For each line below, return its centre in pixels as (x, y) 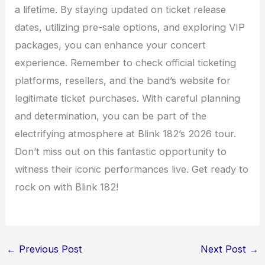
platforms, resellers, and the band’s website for (123, 80)
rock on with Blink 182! (67, 187)
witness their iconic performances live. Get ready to (132, 169)
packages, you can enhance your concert (111, 45)
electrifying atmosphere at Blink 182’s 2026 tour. (126, 133)
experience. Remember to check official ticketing (126, 62)
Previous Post (49, 249)
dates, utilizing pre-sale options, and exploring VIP (130, 27)
